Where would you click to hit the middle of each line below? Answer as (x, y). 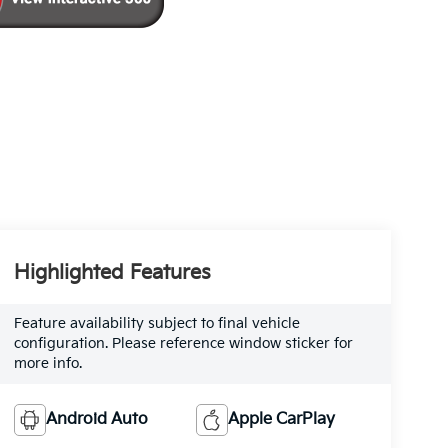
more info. (47, 364)
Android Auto (96, 420)
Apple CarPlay (282, 420)
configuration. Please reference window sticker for (183, 344)
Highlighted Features (112, 273)
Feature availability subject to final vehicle (156, 324)
